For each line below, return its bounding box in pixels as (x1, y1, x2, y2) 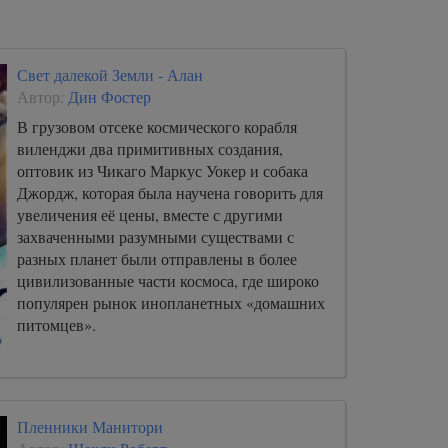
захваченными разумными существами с (17, 225, 294, 247)
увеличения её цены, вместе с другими (17, 203, 283, 225)
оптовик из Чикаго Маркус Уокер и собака (17, 159, 308, 181)
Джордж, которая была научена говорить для (17, 181, 323, 203)
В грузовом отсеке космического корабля (17, 115, 297, 137)
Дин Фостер (68, 85, 151, 107)
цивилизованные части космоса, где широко (17, 269, 319, 291)
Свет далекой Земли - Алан (17, 63, 203, 85)
